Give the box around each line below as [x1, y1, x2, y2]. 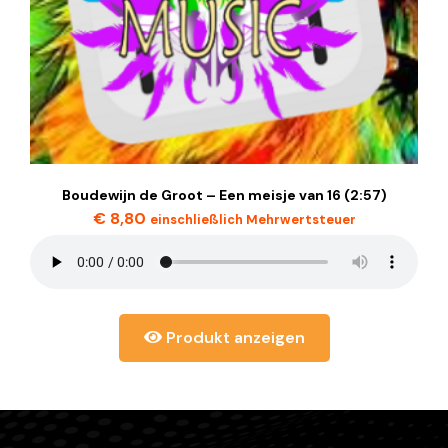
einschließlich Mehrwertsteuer [149, 211, 356, 228]
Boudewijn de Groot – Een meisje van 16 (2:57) [61, 186, 387, 204]
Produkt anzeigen [161, 327, 305, 348]
